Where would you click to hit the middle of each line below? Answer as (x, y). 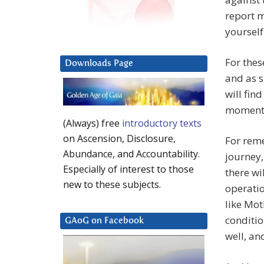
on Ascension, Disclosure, (119, 139)
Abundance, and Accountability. (131, 154)
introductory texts (162, 123)
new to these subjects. (112, 185)
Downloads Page (99, 64)
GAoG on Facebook (104, 221)
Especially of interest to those (128, 169)
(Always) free (93, 123)
